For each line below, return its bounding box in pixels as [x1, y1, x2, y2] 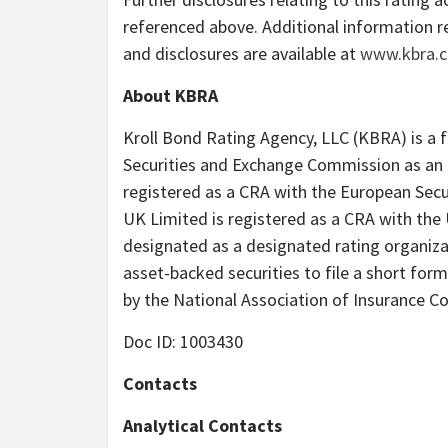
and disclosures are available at [123, 41, 360, 65]
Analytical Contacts [123, 413, 282, 437]
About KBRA [123, 83, 218, 107]
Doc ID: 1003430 [123, 329, 243, 353]
